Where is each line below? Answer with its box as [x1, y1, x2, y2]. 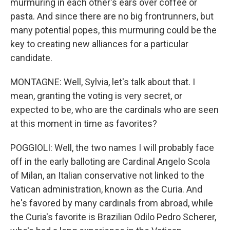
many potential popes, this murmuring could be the [10, 25, 217, 35]
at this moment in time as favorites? [10, 118, 157, 129]
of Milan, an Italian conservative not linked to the [10, 170, 204, 181]
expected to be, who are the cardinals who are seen [10, 104, 219, 115]
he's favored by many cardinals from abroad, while [10, 198, 213, 208]
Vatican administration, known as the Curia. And [10, 184, 202, 195]
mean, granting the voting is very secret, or [10, 90, 182, 101]
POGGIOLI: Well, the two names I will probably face [10, 142, 214, 153]
